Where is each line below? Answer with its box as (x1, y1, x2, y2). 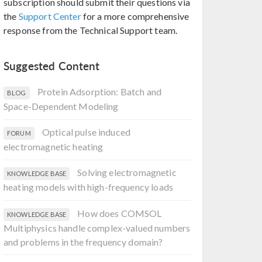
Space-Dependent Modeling (4, 100, 119, 112)
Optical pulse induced (42, 126, 131, 138)
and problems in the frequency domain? (4, 236, 163, 247)
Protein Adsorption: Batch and (37, 85, 162, 97)
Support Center (18, 11, 81, 22)
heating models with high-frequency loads (4, 181, 173, 193)
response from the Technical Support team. (4, 25, 178, 36)
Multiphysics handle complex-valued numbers (4, 222, 191, 233)
